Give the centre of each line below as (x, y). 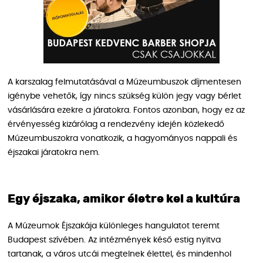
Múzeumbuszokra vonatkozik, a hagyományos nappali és (122, 138)
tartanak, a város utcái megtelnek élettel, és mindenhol (119, 254)
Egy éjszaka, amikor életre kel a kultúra (124, 199)
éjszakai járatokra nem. (54, 152)
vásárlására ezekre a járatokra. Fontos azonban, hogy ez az (126, 110)
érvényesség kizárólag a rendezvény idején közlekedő (116, 124)
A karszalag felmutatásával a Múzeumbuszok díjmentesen (124, 82)
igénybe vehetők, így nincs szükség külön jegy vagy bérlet (124, 96)
